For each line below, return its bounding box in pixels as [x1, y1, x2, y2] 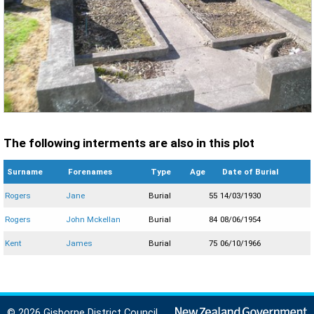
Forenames [68, 167, 112, 177]
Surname [7, 167, 43, 177]
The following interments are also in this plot [4, 136, 254, 151]
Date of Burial [222, 167, 278, 177]
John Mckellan [66, 214, 121, 225]
